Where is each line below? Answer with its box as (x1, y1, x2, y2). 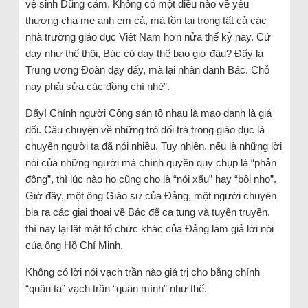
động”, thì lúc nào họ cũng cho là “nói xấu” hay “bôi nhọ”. (25, 173, 276, 185)
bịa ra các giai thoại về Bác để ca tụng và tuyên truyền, (25, 206, 270, 218)
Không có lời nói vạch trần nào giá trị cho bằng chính (25, 265, 260, 278)
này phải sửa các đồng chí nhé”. (25, 80, 170, 92)
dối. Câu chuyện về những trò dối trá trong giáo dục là (25, 123, 265, 135)
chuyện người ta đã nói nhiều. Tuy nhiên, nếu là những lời (25, 140, 282, 152)
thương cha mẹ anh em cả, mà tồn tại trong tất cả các (25, 14, 267, 26)
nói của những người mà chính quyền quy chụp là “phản (25, 156, 276, 168)
